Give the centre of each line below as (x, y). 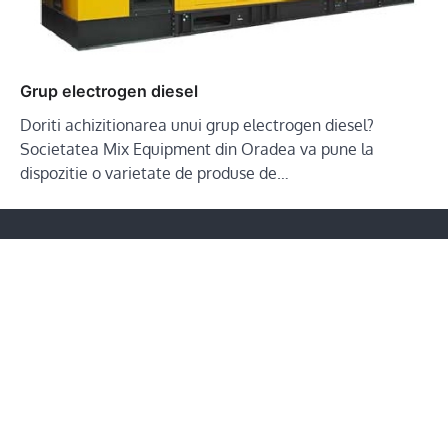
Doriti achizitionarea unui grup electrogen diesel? (197, 124)
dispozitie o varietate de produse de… (154, 172)
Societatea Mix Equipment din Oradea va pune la (197, 148)
